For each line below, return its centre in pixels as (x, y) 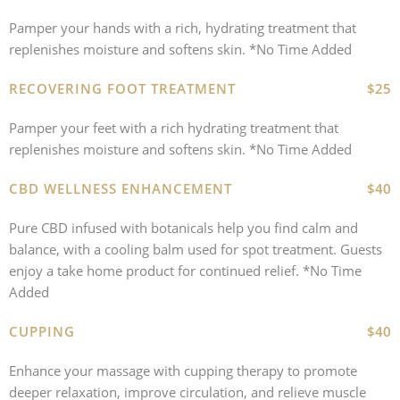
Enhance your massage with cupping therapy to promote (183, 371)
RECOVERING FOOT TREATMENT (122, 89)
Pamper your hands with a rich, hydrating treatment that (183, 28)
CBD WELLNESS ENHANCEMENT (121, 189)
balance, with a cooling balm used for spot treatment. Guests (196, 250)
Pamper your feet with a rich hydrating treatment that (174, 128)
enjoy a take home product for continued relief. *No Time (185, 271)
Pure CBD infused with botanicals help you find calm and (183, 228)
